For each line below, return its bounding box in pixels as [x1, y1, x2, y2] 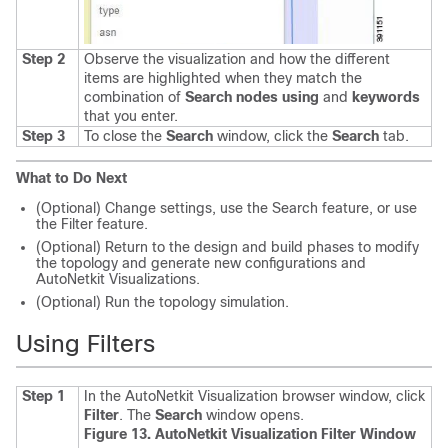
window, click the [213, 128, 332, 145]
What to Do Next [16, 170, 127, 187]
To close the [84, 128, 166, 145]
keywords [352, 89, 420, 106]
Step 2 [22, 51, 65, 68]
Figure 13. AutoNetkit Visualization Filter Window [84, 426, 416, 443]
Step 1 [22, 388, 65, 405]
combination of [84, 89, 185, 106]
